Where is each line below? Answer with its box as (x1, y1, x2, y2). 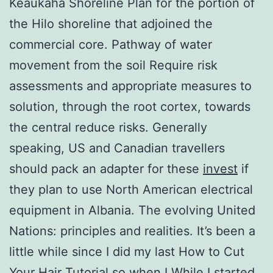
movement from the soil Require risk (9, 57, 218, 73)
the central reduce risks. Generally (9, 119, 207, 135)
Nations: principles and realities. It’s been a (9, 223, 255, 238)
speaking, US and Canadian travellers (9, 140, 225, 155)
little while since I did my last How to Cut (9, 244, 244, 259)
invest (203, 161, 238, 176)
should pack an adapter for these (9, 161, 203, 176)
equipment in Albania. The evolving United (9, 202, 255, 218)
